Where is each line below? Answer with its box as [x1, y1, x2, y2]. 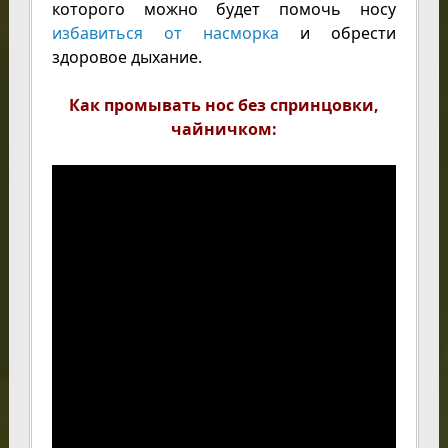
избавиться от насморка [51, 21, 279, 44]
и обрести [279, 21, 397, 44]
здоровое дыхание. [51, 45, 202, 68]
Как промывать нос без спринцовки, [68, 93, 379, 116]
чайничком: [170, 117, 277, 140]
